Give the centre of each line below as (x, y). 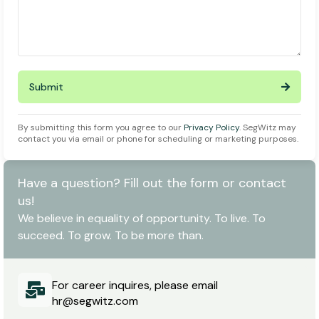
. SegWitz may (268, 127)
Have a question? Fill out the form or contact (152, 183)
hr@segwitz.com (95, 300)
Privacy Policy (211, 127)
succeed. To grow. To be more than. (111, 235)
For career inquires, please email (135, 285)
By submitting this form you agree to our (101, 127)
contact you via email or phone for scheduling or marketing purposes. (158, 139)
